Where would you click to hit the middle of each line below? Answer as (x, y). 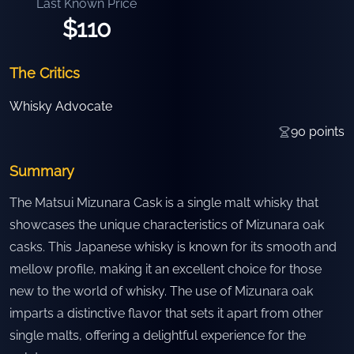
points (325, 132)
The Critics (45, 73)
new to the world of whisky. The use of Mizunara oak (161, 291)
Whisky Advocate (61, 106)
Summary (42, 171)
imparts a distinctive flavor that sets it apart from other (166, 313)
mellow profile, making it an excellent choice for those (166, 269)
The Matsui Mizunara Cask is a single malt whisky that (164, 203)
